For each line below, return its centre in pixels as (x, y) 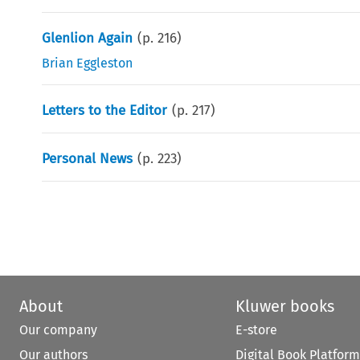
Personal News (88, 158)
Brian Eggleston (88, 63)
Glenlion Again (88, 38)
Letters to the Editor (105, 110)
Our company (58, 329)
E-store (256, 329)
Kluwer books (284, 306)
